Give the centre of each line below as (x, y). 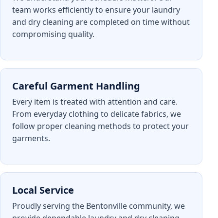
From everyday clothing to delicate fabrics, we (97, 114)
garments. (31, 138)
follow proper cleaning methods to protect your (100, 126)
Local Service (43, 190)
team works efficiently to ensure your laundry (96, 10)
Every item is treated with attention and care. (95, 102)
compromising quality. (53, 34)
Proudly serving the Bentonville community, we (99, 206)
